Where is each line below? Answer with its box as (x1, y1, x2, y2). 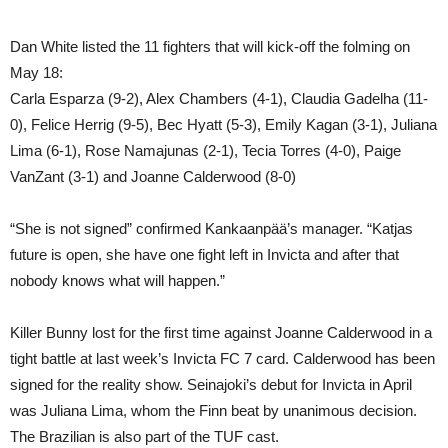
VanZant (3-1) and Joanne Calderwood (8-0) (10, 167, 296, 185)
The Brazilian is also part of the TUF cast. (10, 427, 279, 445)
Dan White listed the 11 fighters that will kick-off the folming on (10, 37, 410, 55)
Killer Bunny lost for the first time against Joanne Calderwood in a (10, 323, 432, 341)
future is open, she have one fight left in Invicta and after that (10, 245, 399, 263)
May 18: (10, 63, 63, 81)
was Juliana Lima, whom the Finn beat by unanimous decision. (10, 401, 417, 419)
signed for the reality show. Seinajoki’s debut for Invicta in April (10, 375, 412, 393)
